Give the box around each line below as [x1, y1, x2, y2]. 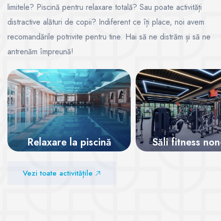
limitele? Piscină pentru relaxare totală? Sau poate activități [7, 1, 202, 13]
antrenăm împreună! [7, 46, 74, 58]
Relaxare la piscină [27, 135, 111, 150]
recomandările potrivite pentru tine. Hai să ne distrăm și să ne [7, 31, 211, 43]
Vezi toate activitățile [23, 168, 95, 179]
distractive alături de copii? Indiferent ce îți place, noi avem [7, 16, 204, 28]
